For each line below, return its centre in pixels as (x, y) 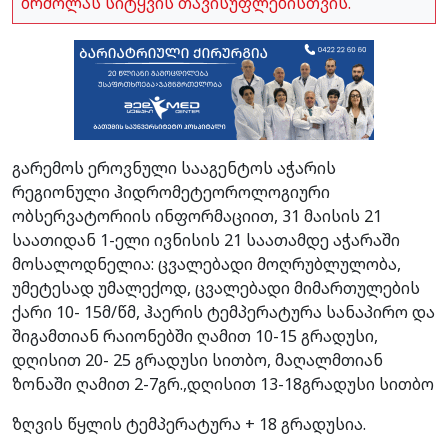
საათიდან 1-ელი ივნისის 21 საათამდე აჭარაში (206, 239)
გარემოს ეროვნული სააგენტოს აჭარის (174, 167)
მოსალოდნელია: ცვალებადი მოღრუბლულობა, (206, 263)
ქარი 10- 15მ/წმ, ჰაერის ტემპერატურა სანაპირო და (223, 311)
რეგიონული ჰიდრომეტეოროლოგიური (171, 191)
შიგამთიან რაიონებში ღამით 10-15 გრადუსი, (195, 335)
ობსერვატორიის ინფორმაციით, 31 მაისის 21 (197, 215)
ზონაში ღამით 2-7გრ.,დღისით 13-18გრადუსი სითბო (223, 383)
